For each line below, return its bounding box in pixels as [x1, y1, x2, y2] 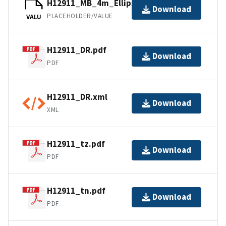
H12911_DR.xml [47, 91, 107, 103]
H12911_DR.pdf [47, 44, 106, 56]
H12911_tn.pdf [47, 185, 105, 197]
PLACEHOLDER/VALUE [47, 12, 113, 21]
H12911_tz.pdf [47, 138, 105, 150]
